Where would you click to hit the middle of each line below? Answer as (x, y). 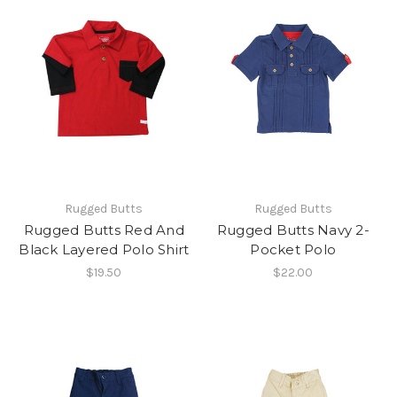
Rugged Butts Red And (104, 230)
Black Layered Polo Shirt (104, 250)
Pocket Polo (293, 250)
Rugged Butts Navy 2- (293, 230)
